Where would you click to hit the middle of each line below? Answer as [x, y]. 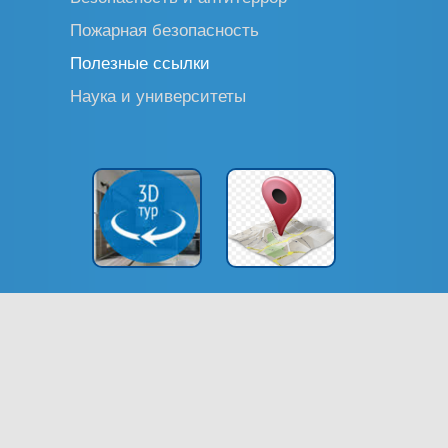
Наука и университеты [158, 96]
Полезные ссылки [140, 63]
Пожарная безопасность [164, 30]
